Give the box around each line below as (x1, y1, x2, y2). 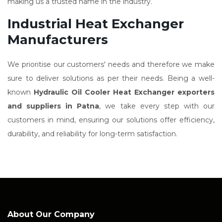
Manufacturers (7, 32, 108, 48)
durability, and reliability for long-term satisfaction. (7, 129, 179, 138)
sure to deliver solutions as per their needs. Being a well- (7, 74, 215, 83)
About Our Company (7, 210, 95, 219)
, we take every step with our (99, 102, 215, 111)
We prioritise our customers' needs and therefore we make (7, 60, 215, 69)
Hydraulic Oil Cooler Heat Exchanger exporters (34, 88, 215, 97)
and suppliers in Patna (7, 102, 100, 111)
